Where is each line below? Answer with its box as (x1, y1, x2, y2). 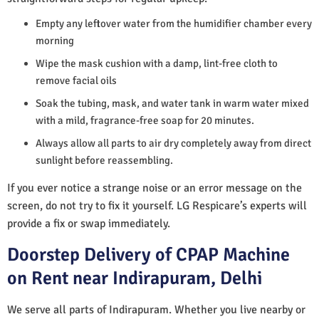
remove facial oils (36, 73, 117, 87)
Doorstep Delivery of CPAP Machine (7, 243, 290, 266)
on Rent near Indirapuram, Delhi (7, 266, 262, 290)
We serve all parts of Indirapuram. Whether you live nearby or (7, 302, 305, 317)
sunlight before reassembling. (36, 153, 173, 167)
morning (36, 33, 74, 47)
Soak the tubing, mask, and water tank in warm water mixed (36, 96, 309, 110)
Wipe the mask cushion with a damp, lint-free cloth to (36, 56, 278, 70)
